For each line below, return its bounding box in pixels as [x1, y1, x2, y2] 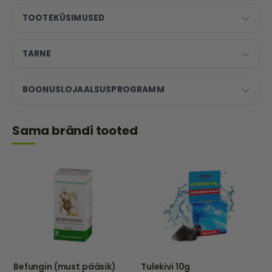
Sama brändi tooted [12, 121, 138, 139]
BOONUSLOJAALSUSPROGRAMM [22, 83, 165, 95]
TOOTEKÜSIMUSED [22, 12, 105, 24]
